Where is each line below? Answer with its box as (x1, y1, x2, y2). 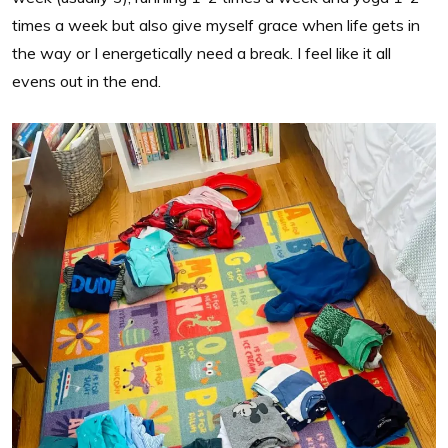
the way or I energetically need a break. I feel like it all (12, 42, 391, 63)
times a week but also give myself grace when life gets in (12, 14, 420, 35)
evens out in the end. (12, 70, 161, 91)
